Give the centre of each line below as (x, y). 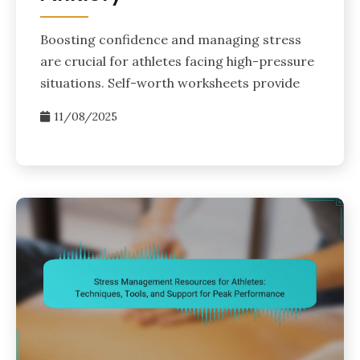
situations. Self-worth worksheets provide (170, 82)
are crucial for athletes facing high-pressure (177, 61)
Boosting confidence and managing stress (171, 39)
